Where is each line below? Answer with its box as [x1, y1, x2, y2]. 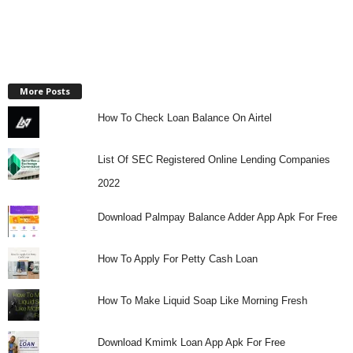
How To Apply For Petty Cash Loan [97, 252, 258, 265]
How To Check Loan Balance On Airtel [97, 111, 272, 124]
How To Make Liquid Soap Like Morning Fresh [97, 294, 307, 307]
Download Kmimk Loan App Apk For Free [97, 336, 285, 348]
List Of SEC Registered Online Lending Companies [97, 153, 330, 165]
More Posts [20, 84, 70, 97]
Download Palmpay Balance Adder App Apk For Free [97, 210, 337, 223]
